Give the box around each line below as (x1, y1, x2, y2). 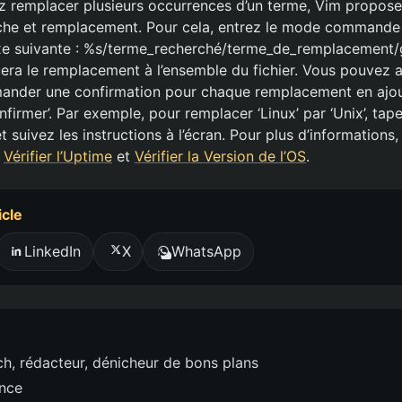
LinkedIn (23, 242, 81, 261)
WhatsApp (171, 242, 242, 261)
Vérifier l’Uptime (4, 146, 112, 165)
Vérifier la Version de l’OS (135, 146, 306, 165)
